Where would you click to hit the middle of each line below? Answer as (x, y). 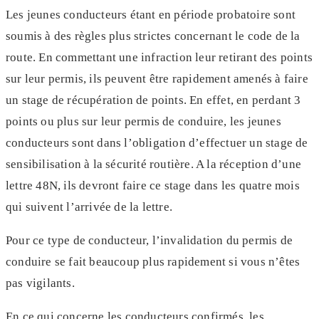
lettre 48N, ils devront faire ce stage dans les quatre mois (153, 185)
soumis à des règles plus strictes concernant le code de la (153, 36)
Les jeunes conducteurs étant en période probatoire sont (151, 15)
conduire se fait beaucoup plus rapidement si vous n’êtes (153, 262)
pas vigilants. (40, 283)
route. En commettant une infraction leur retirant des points (159, 57)
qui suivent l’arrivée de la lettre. (89, 207)
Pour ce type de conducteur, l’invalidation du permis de (150, 240)
